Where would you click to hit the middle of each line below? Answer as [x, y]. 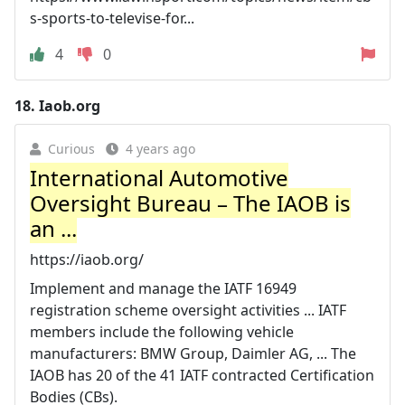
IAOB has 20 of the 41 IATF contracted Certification [202, 375]
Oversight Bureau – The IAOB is [190, 203]
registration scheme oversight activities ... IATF [188, 310]
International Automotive [159, 178]
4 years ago [160, 149]
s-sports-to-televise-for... [112, 18]
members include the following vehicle [162, 332]
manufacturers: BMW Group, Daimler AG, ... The [193, 353]
